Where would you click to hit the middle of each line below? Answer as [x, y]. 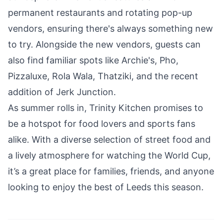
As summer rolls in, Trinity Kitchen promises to [106, 108]
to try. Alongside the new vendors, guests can [104, 44]
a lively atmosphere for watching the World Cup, [109, 155]
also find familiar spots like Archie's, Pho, [93, 60]
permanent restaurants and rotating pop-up [100, 12]
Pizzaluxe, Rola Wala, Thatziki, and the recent [103, 76]
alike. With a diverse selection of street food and [109, 139]
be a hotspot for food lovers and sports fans [102, 123]
